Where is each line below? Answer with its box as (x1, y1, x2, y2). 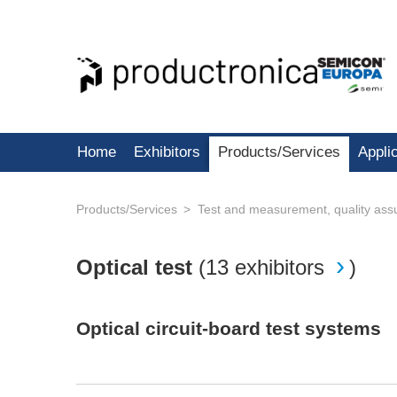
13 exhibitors (206, 255, 324, 279)
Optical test (76, 255, 198, 279)
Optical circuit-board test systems (76, 318, 381, 339)
